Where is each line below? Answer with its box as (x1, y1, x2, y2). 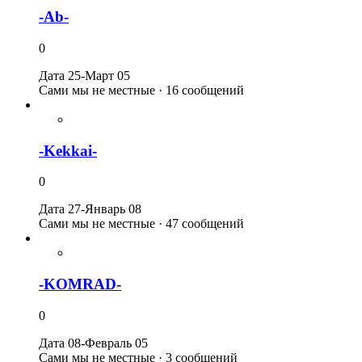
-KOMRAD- (39, 276, 121, 293)
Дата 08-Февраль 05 (39, 335, 148, 350)
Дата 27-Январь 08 (39, 202, 141, 217)
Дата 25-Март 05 (39, 69, 130, 83)
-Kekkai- (39, 141, 97, 159)
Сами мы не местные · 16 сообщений (39, 83, 244, 98)
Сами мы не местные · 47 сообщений (39, 217, 244, 231)
